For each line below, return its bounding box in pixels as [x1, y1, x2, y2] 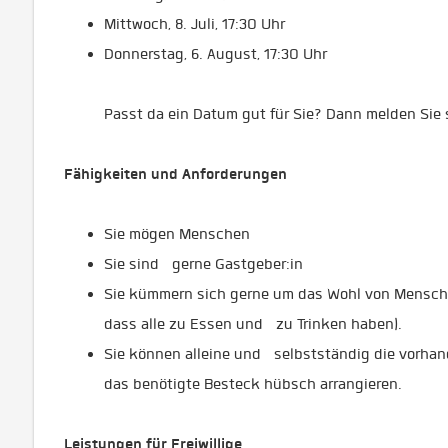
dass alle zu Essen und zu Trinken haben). [104, 315, 402, 333]
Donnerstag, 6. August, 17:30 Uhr [104, 45, 340, 63]
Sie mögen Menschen [104, 225, 250, 243]
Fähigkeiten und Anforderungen [64, 164, 300, 184]
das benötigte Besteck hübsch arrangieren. [104, 375, 402, 393]
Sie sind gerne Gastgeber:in [104, 255, 303, 273]
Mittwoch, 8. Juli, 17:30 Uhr [104, 15, 298, 33]
